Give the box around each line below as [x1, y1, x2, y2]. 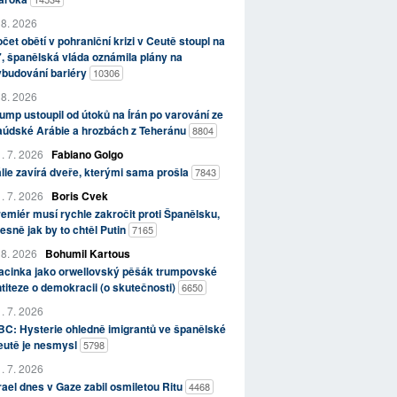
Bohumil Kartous [44, 245, 130, 262]
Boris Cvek [51, 188, 108, 205]
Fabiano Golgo [51, 146, 123, 163]
